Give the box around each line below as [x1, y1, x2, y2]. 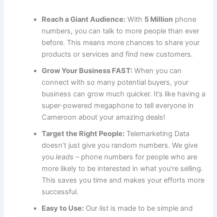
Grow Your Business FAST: [42, 66, 133, 76]
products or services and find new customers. [42, 50, 193, 59]
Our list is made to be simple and [84, 204, 193, 213]
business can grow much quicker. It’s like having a [42, 90, 206, 99]
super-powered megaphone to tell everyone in [42, 101, 194, 110]
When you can [132, 66, 182, 76]
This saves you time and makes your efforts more [42, 176, 205, 185]
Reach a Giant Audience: [42, 15, 126, 24]
